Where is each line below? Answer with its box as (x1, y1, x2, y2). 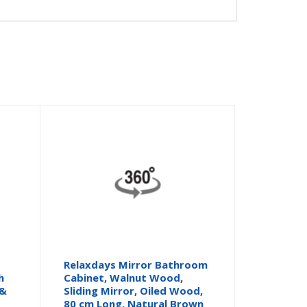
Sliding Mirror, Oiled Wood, (64, 283, 204, 297)
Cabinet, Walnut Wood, (64, 270, 184, 284)
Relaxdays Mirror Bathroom (64, 257, 208, 271)
